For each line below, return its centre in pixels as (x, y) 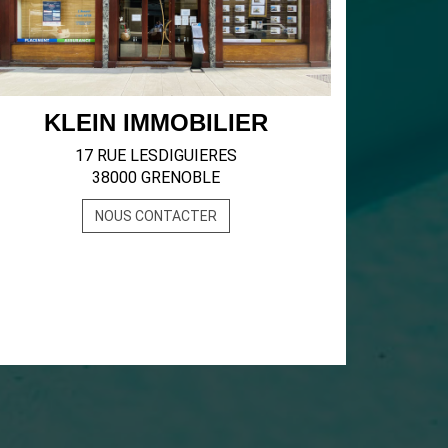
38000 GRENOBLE (156, 177)
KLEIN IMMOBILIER (156, 122)
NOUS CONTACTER (156, 215)
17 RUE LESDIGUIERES (156, 155)
